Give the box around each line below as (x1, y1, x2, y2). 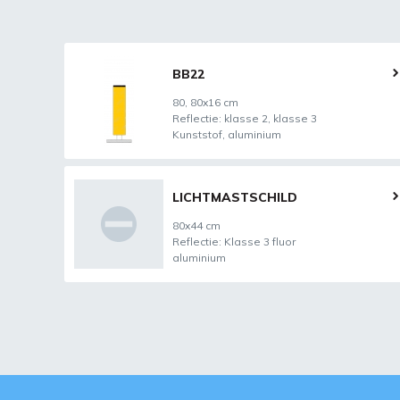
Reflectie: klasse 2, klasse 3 (172, 112, 317, 125)
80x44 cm (172, 219, 221, 232)
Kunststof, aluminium (172, 128, 281, 141)
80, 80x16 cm (172, 96, 238, 109)
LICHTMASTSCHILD (172, 189, 297, 205)
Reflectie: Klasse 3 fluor (172, 235, 296, 248)
